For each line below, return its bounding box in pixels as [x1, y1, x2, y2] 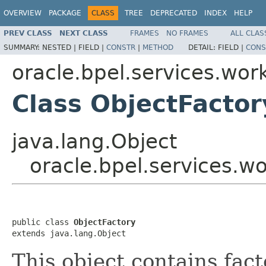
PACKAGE [49, 9, 81, 17]
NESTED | [42, 43, 78, 52]
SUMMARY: [4, 43, 42, 52]
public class [12, 217, 74, 227]
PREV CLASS [4, 28, 52, 37]
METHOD [142, 43, 173, 52]
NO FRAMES [166, 28, 208, 37]
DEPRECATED [150, 9, 197, 17]
